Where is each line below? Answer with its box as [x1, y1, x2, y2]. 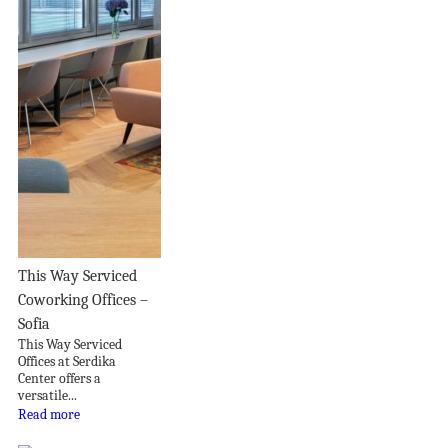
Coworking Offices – [18, 291, 148, 310]
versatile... [18, 387, 77, 405]
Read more [18, 406, 80, 424]
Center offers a [18, 370, 101, 388]
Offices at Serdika [18, 353, 116, 371]
